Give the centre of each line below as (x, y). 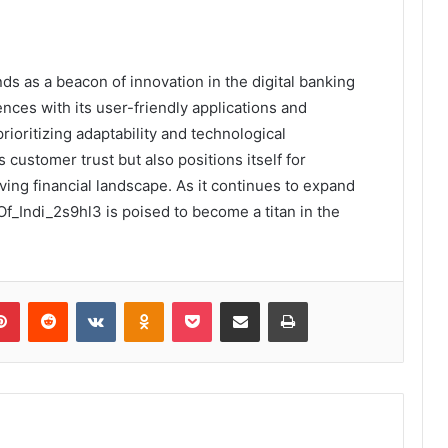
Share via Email (275, 300)
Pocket (232, 300)
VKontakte (147, 300)
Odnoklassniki (206, 300)
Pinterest (47, 300)
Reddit (87, 300)
